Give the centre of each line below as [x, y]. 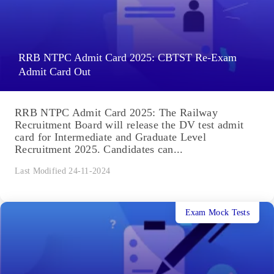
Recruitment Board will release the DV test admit [129, 125]
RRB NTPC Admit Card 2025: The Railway [117, 113]
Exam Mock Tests [217, 212]
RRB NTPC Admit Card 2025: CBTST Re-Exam [128, 58]
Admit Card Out [54, 72]
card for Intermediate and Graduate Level [110, 137]
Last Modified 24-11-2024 [63, 171]
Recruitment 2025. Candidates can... [99, 150]
